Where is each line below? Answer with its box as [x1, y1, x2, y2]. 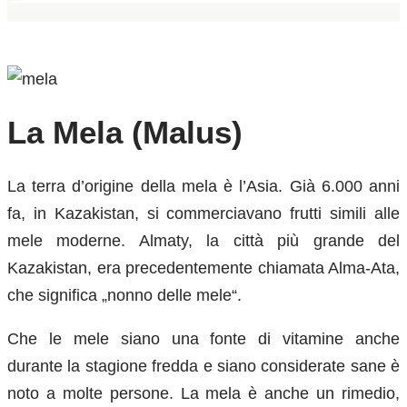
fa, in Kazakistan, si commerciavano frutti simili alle [7, 203, 400, 223]
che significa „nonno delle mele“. [7, 285, 242, 304]
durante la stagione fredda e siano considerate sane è [7, 356, 400, 375]
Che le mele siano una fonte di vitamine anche [7, 329, 400, 348]
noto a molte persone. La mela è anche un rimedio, [7, 383, 400, 402]
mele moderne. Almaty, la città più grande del [7, 231, 400, 250]
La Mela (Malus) [7, 114, 243, 150]
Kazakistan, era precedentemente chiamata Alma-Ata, [7, 258, 400, 277]
